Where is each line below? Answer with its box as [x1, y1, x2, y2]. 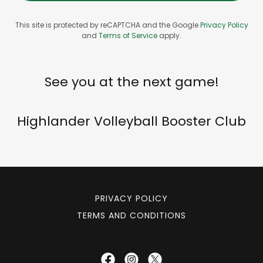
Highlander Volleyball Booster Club [17, 112, 246, 131]
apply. [157, 31, 181, 41]
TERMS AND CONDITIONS [77, 210, 186, 222]
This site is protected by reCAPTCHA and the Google [15, 20, 200, 31]
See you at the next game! [44, 73, 219, 92]
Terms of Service [99, 31, 157, 41]
